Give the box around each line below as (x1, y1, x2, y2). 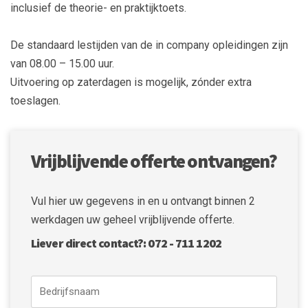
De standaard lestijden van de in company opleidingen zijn (10, 38, 288, 52)
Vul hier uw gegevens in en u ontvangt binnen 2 (31, 194, 255, 208)
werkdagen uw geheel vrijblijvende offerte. (31, 212, 234, 226)
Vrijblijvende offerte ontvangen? (31, 148, 277, 173)
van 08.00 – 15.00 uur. (10, 56, 114, 70)
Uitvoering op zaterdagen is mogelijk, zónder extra (10, 75, 252, 89)
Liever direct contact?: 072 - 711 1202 (31, 234, 221, 251)
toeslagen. (10, 93, 60, 107)
